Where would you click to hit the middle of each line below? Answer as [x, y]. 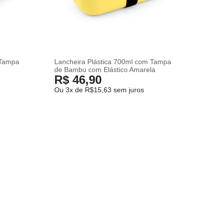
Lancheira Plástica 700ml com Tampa [113, 61]
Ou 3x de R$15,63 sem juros [99, 90]
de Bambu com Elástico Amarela [105, 69]
